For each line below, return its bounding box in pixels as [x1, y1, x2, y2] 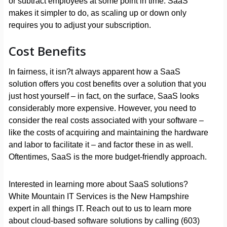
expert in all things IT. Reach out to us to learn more [8, 204, 192, 213]
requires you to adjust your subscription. [8, 21, 151, 30]
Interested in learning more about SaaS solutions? [8, 180, 188, 189]
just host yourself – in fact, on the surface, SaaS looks [8, 92, 199, 101]
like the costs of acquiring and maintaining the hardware [8, 128, 208, 137]
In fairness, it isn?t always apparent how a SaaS [8, 67, 180, 77]
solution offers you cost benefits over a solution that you [8, 80, 206, 89]
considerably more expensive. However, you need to [8, 104, 196, 113]
